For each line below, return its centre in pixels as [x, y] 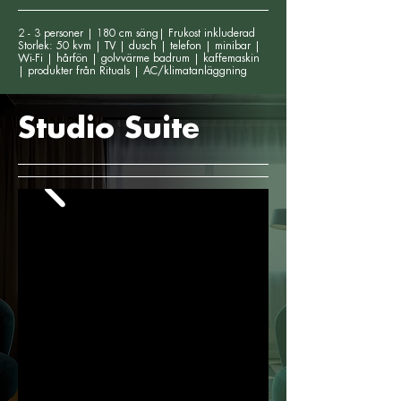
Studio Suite [109, 129]
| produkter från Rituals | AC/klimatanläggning [132, 71]
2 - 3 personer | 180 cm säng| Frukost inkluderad [138, 33]
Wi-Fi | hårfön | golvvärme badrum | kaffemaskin [139, 58]
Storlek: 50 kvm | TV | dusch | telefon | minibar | [139, 46]
